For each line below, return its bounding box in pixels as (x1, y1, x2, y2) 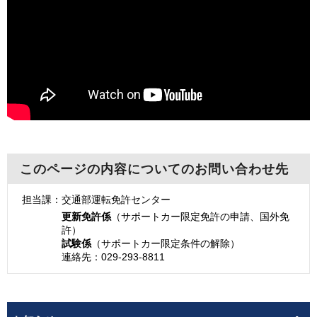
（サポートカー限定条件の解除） (91, 237, 240, 249)
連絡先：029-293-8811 (62, 250, 165, 263)
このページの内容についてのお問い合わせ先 (20, 161, 289, 176)
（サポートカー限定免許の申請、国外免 (111, 210, 289, 222)
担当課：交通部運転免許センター (22, 193, 171, 205)
